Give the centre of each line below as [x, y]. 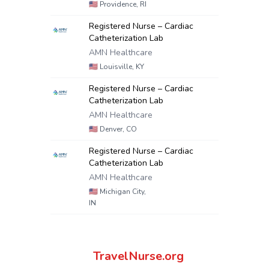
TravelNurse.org [138, 256]
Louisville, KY [121, 67]
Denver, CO [117, 129]
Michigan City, [122, 192]
